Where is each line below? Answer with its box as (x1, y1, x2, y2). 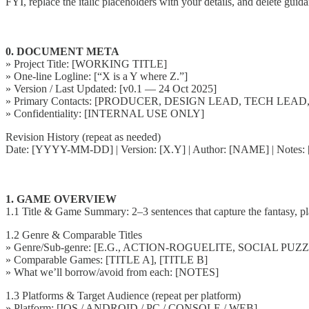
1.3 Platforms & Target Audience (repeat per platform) (6, 289, 241, 301)
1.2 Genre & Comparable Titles (6, 228, 142, 241)
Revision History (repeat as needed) (6, 130, 161, 143)
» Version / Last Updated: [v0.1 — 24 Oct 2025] (6, 82, 217, 94)
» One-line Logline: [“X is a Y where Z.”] (6, 70, 188, 82)
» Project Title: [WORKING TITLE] (6, 57, 167, 70)
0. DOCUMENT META (6, 45, 119, 57)
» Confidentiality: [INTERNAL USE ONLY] (6, 107, 204, 119)
